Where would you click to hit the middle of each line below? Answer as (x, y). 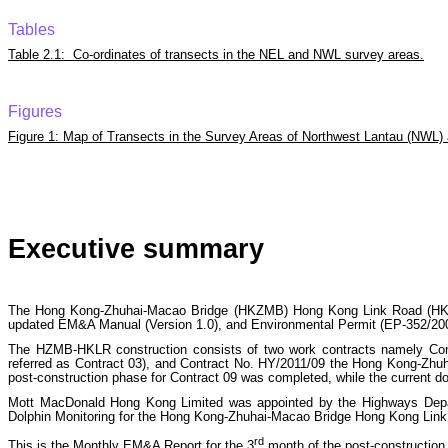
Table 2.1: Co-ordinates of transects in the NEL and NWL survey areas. (216, 54)
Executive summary (136, 249)
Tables (31, 29)
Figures (35, 112)
